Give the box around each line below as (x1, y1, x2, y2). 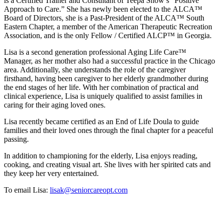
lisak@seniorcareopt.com (50, 186, 128, 195)
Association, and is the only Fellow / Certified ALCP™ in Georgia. (4, 31, 212, 40)
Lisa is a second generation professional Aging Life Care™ (4, 48, 186, 57)
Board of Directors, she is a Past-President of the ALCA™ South (4, 14, 204, 22)
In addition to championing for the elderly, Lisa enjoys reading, (4, 152, 197, 160)
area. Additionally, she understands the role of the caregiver (4, 66, 186, 74)
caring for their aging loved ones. (4, 101, 106, 109)
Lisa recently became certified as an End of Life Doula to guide (4, 117, 199, 126)
